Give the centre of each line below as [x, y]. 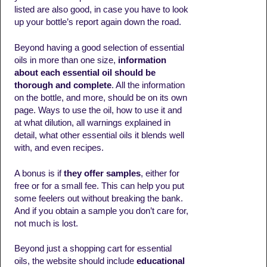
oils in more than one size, [65, 60]
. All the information [148, 85]
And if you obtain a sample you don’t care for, [101, 211]
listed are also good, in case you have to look [101, 9]
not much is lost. [46, 223]
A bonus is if [38, 173]
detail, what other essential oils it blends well [99, 135]
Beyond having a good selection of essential [99, 47]
